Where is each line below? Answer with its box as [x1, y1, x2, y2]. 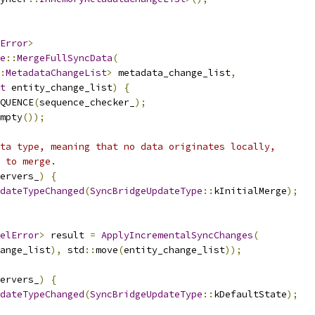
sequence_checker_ [39, 96, 135, 108]
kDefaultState [214, 288, 287, 300]
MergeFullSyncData [17, 52, 112, 64]
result [45, 229, 90, 241]
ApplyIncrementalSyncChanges [101, 229, 253, 241]
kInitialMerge [214, 185, 287, 197]
